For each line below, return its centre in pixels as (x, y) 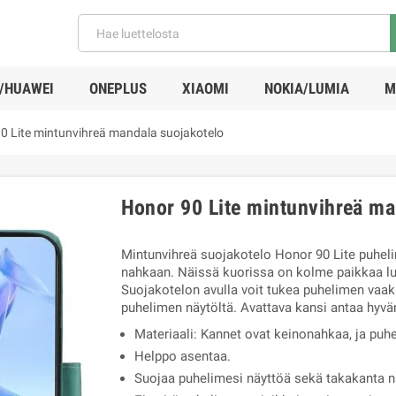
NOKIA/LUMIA (306, 88)
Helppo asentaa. (182, 356)
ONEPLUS (118, 88)
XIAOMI (205, 88)
